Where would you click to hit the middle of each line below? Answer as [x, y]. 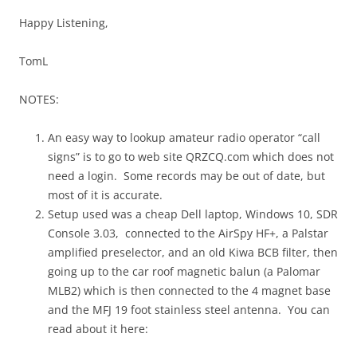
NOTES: [39, 100]
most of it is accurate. [105, 195]
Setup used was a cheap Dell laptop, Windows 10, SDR [193, 214]
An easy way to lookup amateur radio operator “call [184, 138]
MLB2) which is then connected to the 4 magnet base [189, 291]
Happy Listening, [64, 23]
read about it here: [98, 329]
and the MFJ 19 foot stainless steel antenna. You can [189, 310]
